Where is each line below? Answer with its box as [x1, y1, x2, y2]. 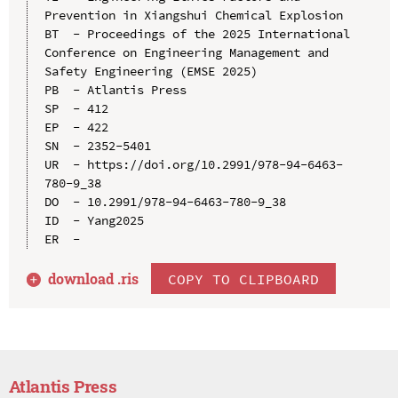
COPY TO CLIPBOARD [168, 269, 320, 288]
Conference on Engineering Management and [44, 44, 329, 60]
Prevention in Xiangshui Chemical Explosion [44, 6, 343, 23]
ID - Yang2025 [44, 211, 144, 228]
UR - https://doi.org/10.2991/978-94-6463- [44, 155, 343, 172]
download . [48, 268, 122, 288]
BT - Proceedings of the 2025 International [44, 25, 350, 42]
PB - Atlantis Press [44, 81, 187, 98]
